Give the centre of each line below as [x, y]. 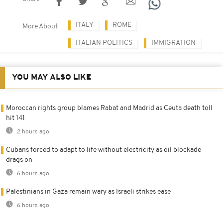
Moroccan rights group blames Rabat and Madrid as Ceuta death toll [109, 108]
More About [40, 26]
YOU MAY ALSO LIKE [52, 77]
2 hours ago [32, 132]
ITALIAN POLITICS [104, 43]
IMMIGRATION [173, 43]
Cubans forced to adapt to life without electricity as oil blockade [104, 150]
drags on [19, 160]
